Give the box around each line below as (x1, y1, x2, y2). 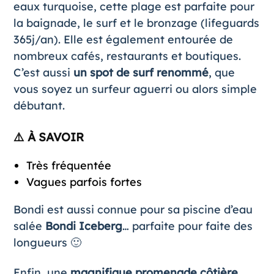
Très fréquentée (26, 158, 111, 172)
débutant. (13, 98, 65, 113)
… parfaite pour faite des (122, 218, 253, 233)
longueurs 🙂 (13, 235, 81, 250)
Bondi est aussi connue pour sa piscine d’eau (13, 202, 253, 217)
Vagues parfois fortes (26, 174, 142, 189)
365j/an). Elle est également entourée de (13, 32, 233, 46)
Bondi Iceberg (45, 218, 122, 233)
